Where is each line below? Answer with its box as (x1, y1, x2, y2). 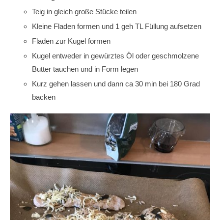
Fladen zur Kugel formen (32, 37, 110, 46)
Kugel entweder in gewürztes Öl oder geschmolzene (32, 52, 199, 60)
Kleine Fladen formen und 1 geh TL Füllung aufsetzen (32, 22, 201, 31)
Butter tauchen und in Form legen (32, 65, 138, 74)
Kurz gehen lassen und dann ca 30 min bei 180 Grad (32, 80, 200, 88)
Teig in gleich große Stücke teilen (32, 7, 137, 16)
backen (32, 93, 55, 102)
